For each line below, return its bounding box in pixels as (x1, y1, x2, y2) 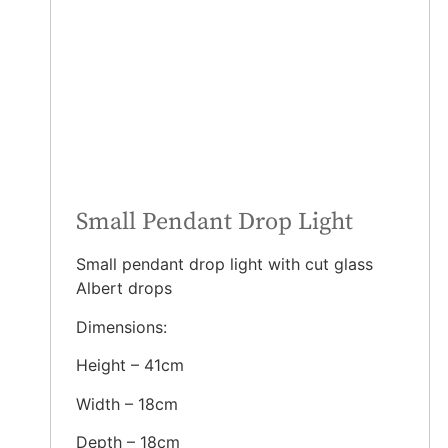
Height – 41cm (76, 355, 184, 376)
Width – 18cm (76, 393, 178, 414)
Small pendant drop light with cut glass (76, 254, 373, 275)
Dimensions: (76, 316, 167, 337)
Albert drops (76, 278, 172, 299)
